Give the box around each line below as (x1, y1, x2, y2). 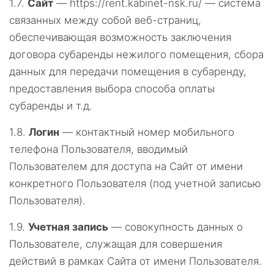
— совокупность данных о (108, 221, 243, 233)
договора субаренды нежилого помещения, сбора (9, 48, 264, 61)
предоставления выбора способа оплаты (9, 83, 215, 95)
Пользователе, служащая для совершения (9, 238, 222, 250)
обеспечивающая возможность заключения (9, 31, 231, 43)
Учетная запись (28, 221, 108, 233)
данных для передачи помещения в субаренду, (9, 65, 246, 78)
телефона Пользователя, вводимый (9, 143, 188, 155)
